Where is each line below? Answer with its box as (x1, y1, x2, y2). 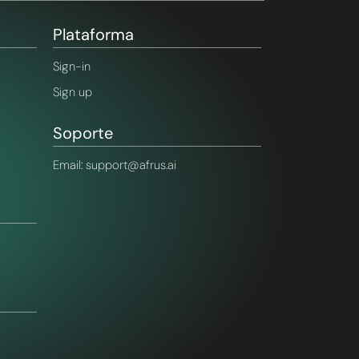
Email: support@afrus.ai (53, 157, 176, 174)
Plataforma (53, 24, 134, 46)
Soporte (53, 123, 113, 144)
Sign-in (53, 58, 91, 75)
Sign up (53, 84, 92, 101)
